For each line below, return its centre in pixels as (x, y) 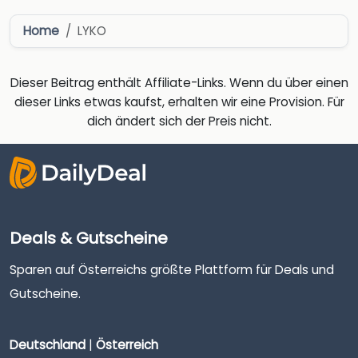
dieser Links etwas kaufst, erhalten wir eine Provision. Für (179, 102)
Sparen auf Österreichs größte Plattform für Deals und (172, 270)
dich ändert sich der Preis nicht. (179, 121)
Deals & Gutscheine (89, 239)
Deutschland (48, 344)
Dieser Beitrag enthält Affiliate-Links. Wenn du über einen (179, 83)
